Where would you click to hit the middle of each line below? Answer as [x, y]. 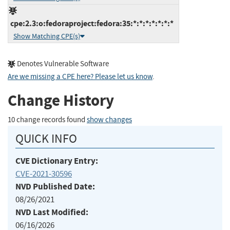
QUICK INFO [46, 138]
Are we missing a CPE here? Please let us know [80, 76]
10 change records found [47, 120]
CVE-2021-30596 [44, 174]
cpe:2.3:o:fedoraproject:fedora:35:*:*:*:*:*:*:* [91, 23]
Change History [61, 101]
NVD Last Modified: [52, 212]
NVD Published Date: [55, 186]
